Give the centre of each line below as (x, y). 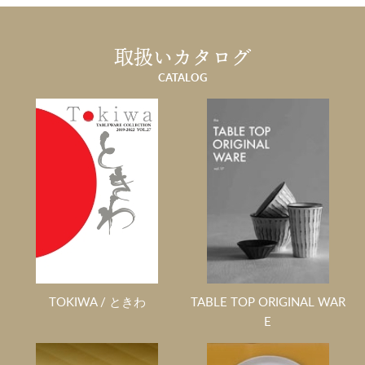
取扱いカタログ (182, 57)
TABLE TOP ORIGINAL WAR (268, 301)
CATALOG (182, 77)
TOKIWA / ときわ (97, 301)
